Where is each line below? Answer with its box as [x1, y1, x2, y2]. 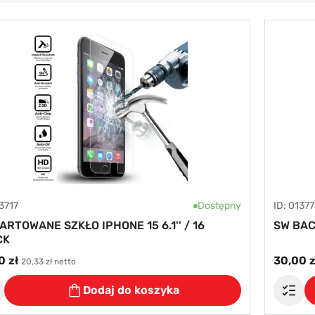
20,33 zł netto [21, 257, 76, 266]
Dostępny [197, 200, 241, 212]
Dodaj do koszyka [82, 283, 179, 297]
